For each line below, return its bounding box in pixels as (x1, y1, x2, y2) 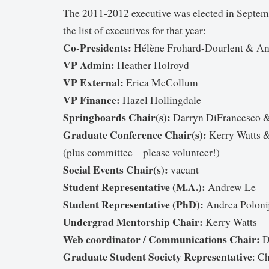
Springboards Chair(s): (63, 109, 171, 125)
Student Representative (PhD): (63, 196, 204, 212)
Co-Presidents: (63, 39, 131, 55)
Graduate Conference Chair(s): (63, 126, 207, 142)
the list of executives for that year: (63, 23, 206, 37)
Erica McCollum (124, 75, 198, 89)
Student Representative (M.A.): (63, 178, 205, 195)
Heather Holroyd (115, 58, 189, 72)
